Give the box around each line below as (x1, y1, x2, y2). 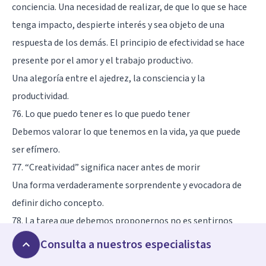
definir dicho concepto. (12, 196, 104, 210)
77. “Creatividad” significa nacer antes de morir (12, 160, 200, 174)
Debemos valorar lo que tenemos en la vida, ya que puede (12, 125, 240, 138)
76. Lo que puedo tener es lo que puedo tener (12, 107, 190, 121)
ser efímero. (12, 142, 60, 156)
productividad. (12, 89, 69, 103)
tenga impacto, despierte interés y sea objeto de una (12, 18, 224, 31)
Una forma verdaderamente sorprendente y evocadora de (12, 178, 242, 192)
